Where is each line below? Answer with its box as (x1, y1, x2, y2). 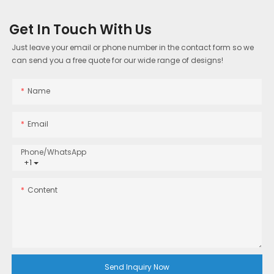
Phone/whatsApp (21, 147, 87, 158)
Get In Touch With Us (9, 20, 152, 40)
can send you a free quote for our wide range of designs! (12, 54, 224, 65)
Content (28, 185, 58, 196)
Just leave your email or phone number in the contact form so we (12, 42, 254, 53)
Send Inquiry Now (105, 262, 169, 273)
